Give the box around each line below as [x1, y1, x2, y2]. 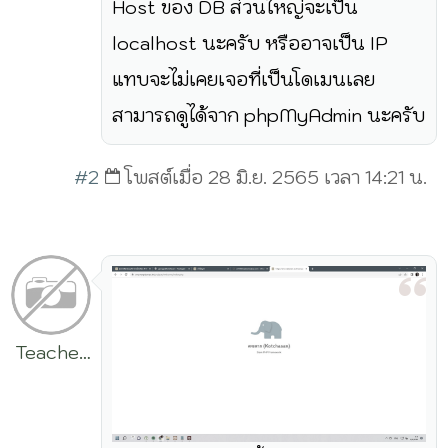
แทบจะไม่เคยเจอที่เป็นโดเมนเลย [112, 67, 376, 91]
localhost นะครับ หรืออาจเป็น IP [112, 31, 389, 55]
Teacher [15, 340, 88, 364]
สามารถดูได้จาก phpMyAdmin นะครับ [112, 103, 426, 127]
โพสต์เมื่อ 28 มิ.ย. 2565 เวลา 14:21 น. [125, 165, 427, 189]
